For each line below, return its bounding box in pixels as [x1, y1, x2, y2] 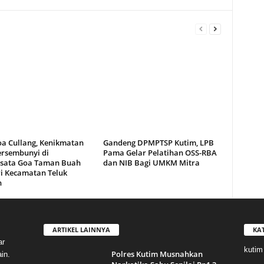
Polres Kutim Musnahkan [111, 248, 203, 259]
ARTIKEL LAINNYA [52, 225, 110, 234]
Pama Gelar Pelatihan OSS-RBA [103, 147, 217, 158]
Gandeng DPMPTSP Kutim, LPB [103, 137, 214, 148]
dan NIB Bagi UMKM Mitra [103, 157, 200, 168]
